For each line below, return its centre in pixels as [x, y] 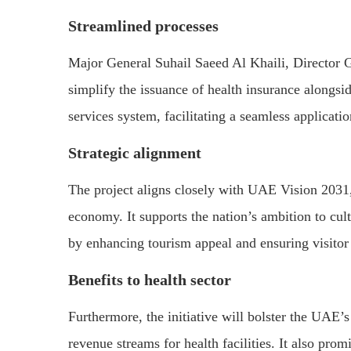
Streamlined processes [143, 26]
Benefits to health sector [150, 280]
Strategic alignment [135, 153]
